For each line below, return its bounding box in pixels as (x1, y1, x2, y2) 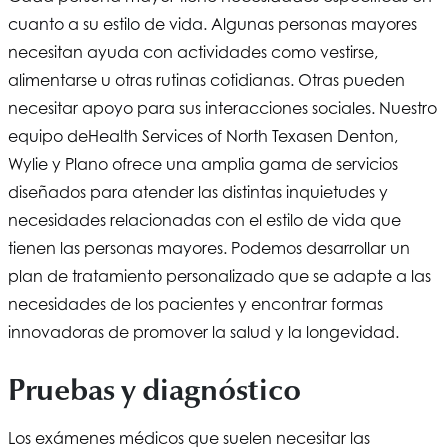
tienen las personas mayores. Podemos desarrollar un (8, 237, 410, 258)
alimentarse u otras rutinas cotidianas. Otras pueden (8, 69, 405, 90)
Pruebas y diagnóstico (8, 370, 301, 408)
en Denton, (313, 125, 398, 146)
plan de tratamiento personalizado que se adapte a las (8, 265, 431, 286)
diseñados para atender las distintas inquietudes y (8, 181, 388, 202)
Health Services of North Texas (88, 125, 313, 146)
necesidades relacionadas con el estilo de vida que (8, 209, 401, 230)
